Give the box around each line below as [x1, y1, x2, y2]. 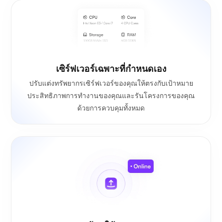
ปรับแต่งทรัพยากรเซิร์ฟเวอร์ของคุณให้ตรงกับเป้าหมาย [29, 78, 193, 87]
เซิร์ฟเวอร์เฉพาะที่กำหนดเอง [55, 62, 166, 74]
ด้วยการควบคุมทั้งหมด [77, 103, 145, 112]
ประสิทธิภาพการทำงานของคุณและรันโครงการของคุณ [27, 91, 195, 100]
